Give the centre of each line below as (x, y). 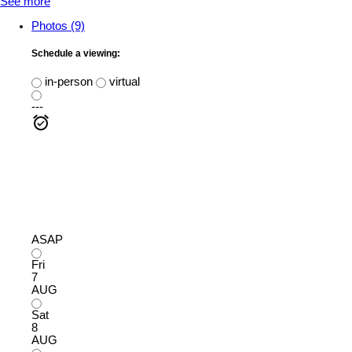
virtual (123, 81)
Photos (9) (58, 26)
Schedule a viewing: (76, 54)
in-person (67, 81)
